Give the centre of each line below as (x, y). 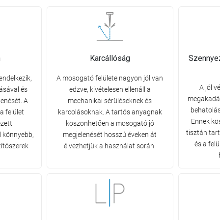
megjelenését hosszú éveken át (110, 135)
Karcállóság (110, 58)
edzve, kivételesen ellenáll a (110, 90)
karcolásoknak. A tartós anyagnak (110, 112)
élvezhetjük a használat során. (110, 146)
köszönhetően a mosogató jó (110, 124)
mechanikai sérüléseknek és (110, 101)
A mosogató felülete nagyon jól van (110, 78)
